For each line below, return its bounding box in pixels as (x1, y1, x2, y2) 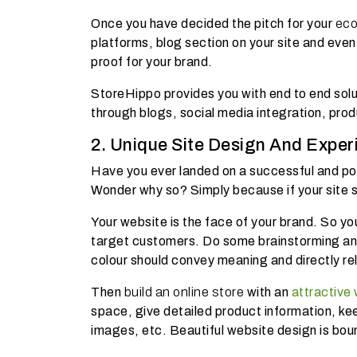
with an (244, 284, 292, 299)
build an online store (124, 284, 244, 299)
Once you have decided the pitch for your (91, 16, 335, 30)
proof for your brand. (91, 54, 215, 69)
